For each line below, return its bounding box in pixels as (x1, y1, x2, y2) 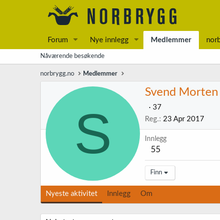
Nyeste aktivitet (46, 190, 97, 197)
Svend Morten (145, 86, 218, 99)
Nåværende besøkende (40, 53, 105, 59)
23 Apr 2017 (163, 115, 204, 123)
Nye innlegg (89, 36, 129, 44)
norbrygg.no (40, 71, 74, 77)
